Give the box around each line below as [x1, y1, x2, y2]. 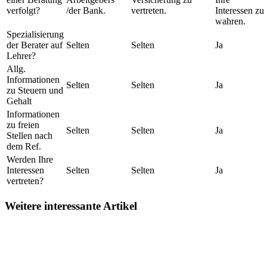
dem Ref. [7, 141, 41, 151]
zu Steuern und [7, 85, 63, 95]
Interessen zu [215, 5, 264, 15]
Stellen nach [7, 130, 52, 141]
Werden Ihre [7, 154, 53, 164]
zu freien [7, 119, 39, 130]
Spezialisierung [7, 29, 64, 39]
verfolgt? [7, 5, 40, 15]
